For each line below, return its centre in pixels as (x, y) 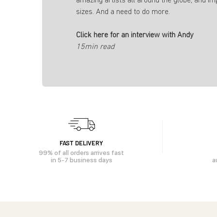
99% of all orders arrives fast (81, 153)
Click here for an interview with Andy (135, 35)
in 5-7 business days (81, 160)
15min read (95, 47)
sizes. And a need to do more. (123, 12)
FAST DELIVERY (81, 143)
